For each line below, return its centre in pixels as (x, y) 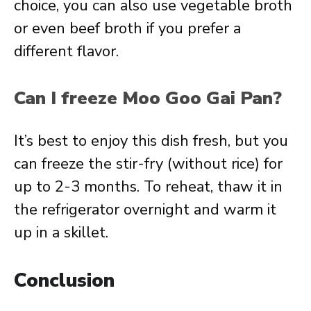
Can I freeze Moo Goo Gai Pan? (148, 98)
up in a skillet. (61, 233)
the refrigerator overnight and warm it (145, 210)
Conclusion (64, 280)
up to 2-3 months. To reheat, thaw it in (148, 187)
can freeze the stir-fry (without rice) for (148, 164)
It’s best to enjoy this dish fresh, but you (151, 141)
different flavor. (66, 51)
